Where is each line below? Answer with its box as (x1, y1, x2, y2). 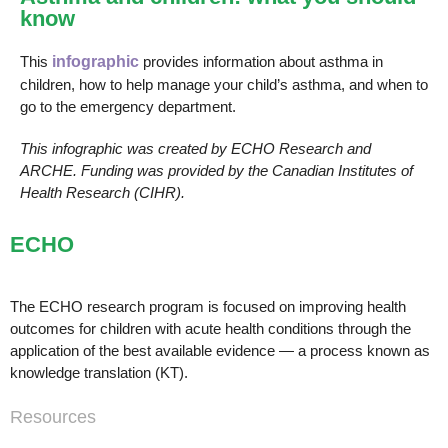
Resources (10, 406, 96, 427)
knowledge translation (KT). (10, 363, 188, 381)
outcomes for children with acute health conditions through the (10, 319, 411, 337)
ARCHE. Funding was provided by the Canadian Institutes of (20, 161, 413, 179)
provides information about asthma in (143, 52, 383, 70)
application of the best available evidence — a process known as (10, 341, 430, 359)
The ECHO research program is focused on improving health (10, 297, 406, 315)
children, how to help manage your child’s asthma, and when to (20, 75, 428, 93)
